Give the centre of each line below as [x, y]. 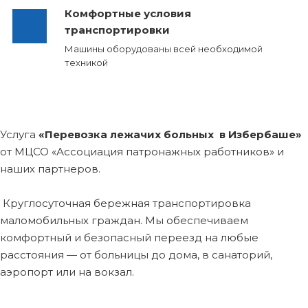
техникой [86, 63]
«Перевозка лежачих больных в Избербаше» [170, 134]
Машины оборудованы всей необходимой [163, 49]
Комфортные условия [128, 13]
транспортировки [117, 30]
